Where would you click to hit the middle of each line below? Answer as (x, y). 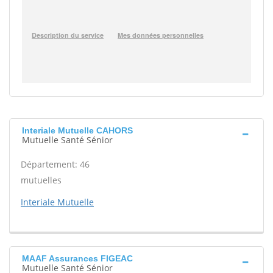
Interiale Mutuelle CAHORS (77, 130)
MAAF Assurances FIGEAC (77, 258)
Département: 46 (55, 164)
